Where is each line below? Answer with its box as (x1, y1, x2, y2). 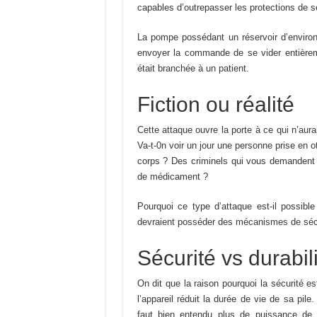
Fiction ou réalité (137, 93, 294, 116)
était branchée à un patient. (137, 63, 249, 74)
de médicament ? (137, 171, 208, 182)
